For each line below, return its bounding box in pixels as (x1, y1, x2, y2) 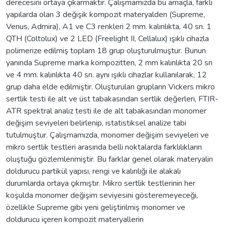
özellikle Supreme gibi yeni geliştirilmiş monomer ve (6, 201, 185, 213)
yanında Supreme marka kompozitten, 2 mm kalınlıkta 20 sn (6, 57, 212, 68)
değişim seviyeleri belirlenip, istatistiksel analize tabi (6, 117, 186, 129)
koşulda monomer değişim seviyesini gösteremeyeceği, (6, 189, 198, 201)
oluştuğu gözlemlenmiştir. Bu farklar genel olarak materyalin (6, 153, 213, 165)
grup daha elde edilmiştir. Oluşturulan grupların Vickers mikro (6, 81, 215, 92)
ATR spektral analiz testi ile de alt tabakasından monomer (6, 105, 206, 117)
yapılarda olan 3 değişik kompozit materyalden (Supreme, (6, 9, 205, 20)
